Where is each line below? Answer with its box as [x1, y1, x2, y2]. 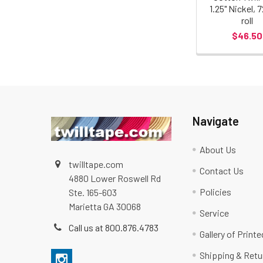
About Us [200, 144, 237, 156]
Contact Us [200, 165, 244, 177]
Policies [200, 186, 232, 198]
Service [200, 207, 230, 219]
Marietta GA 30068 [69, 201, 141, 213]
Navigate [193, 114, 240, 129]
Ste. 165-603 [69, 187, 117, 198]
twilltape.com [69, 159, 123, 170]
